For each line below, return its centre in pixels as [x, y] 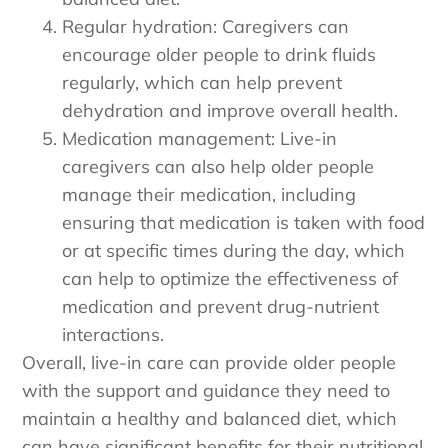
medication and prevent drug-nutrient [221, 307]
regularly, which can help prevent [202, 83]
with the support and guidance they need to [206, 391]
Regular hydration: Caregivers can [206, 27]
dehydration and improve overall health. [230, 111]
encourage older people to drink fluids [219, 55]
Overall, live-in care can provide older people [209, 363]
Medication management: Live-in [200, 139]
